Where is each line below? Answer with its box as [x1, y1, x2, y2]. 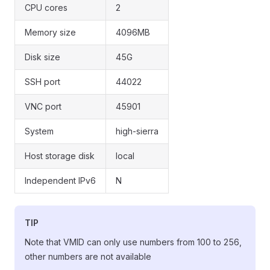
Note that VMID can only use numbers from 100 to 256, [25, 237, 242, 247]
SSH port [25, 77, 60, 87]
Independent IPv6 [25, 175, 96, 186]
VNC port [25, 101, 61, 111]
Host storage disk [25, 151, 95, 161]
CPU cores [25, 2, 67, 13]
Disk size [25, 52, 60, 62]
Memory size [25, 27, 76, 37]
